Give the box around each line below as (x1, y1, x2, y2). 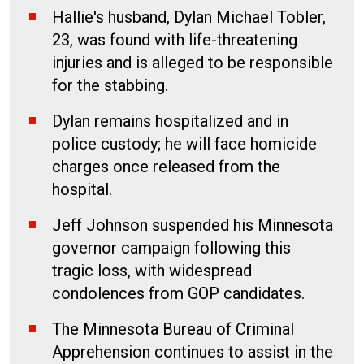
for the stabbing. (52, 75, 168, 95)
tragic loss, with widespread (52, 260, 252, 280)
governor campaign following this (52, 237, 291, 258)
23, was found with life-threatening (52, 29, 297, 50)
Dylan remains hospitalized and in (52, 110, 288, 131)
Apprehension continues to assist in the (52, 341, 333, 362)
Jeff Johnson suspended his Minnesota (52, 214, 333, 235)
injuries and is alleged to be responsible (52, 52, 333, 72)
